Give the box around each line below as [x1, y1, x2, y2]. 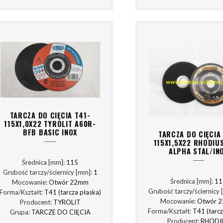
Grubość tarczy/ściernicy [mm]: [2, 168, 94, 177]
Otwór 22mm [48, 178, 89, 187]
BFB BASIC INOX [23, 126, 78, 137]
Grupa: [9, 208, 31, 217]
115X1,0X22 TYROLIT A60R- [4, 118, 96, 129]
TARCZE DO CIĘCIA [31, 208, 91, 217]
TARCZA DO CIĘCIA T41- [9, 110, 91, 120]
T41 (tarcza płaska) [44, 188, 101, 197]
